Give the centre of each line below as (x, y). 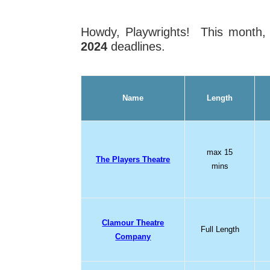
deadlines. (137, 46)
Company (133, 236)
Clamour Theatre (133, 222)
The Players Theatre (133, 159)
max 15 (220, 152)
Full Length (220, 229)
